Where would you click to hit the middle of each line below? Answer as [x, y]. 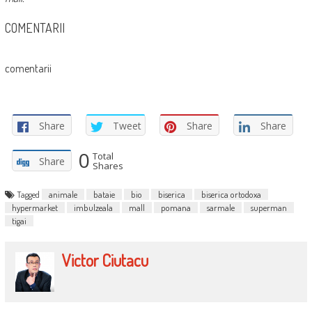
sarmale [220, 208]
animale [63, 195]
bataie [104, 195]
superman [268, 208]
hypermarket [34, 208]
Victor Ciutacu [106, 260]
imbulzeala [93, 208]
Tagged [29, 195]
